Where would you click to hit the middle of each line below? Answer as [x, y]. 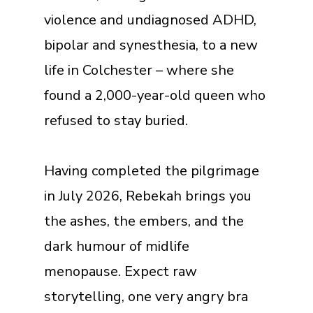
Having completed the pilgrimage [151, 170]
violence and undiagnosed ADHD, [150, 20]
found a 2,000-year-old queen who [154, 95]
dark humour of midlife [116, 246]
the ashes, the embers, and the [144, 221]
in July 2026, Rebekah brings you [147, 196]
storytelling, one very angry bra [146, 296]
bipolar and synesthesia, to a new [151, 45]
